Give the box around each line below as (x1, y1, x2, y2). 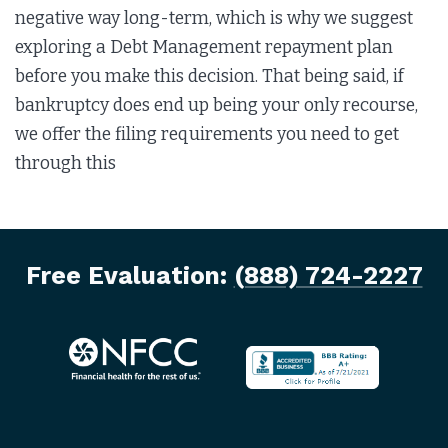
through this (15, 152, 120, 174)
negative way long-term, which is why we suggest (15, 7, 413, 29)
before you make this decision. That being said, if (15, 65, 404, 87)
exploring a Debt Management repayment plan (15, 36, 393, 58)
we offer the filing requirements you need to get (15, 123, 399, 145)
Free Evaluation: (25, 260, 234, 290)
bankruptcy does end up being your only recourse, (15, 94, 418, 116)
